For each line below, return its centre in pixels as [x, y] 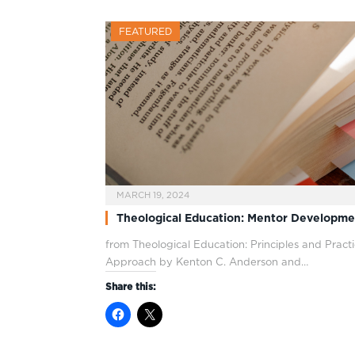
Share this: [131, 287]
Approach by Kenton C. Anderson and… [207, 262]
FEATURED [145, 31]
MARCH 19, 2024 [153, 195]
